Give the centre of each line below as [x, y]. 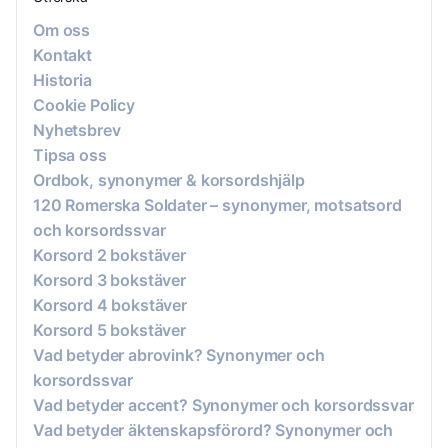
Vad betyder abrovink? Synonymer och [179, 354]
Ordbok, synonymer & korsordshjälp [169, 179]
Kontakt [62, 54]
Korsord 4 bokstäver [110, 304]
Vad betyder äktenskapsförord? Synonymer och [213, 429]
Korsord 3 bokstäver [109, 279]
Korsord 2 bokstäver [109, 254]
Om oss [62, 29]
